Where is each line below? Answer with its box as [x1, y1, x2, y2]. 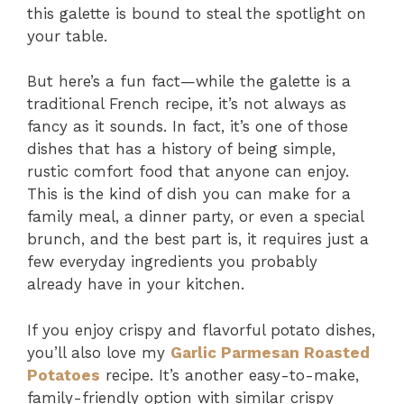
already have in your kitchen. [27, 275, 244, 294]
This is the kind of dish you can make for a [27, 185, 351, 204]
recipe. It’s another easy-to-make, [100, 365, 359, 384]
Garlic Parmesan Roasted [170, 343, 370, 362]
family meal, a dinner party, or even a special [27, 207, 363, 226]
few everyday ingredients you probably [27, 252, 317, 271]
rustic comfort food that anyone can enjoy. [27, 162, 349, 181]
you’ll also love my [27, 343, 170, 362]
